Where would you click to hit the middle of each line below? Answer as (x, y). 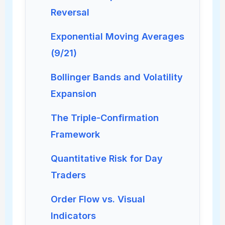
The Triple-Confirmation (104, 118)
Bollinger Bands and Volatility (117, 77)
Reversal (70, 12)
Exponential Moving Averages (117, 36)
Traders (68, 175)
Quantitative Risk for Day (106, 158)
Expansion (73, 94)
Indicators (73, 216)
